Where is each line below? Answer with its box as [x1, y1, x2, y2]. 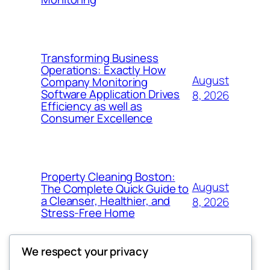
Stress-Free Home [41, 205, 135, 221]
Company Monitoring [41, 74, 148, 90]
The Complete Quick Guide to [41, 181, 189, 196]
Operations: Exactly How [41, 62, 166, 78]
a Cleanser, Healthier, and [41, 193, 171, 209]
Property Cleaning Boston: [41, 169, 175, 184]
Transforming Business [41, 50, 159, 66]
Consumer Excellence [41, 110, 153, 126]
